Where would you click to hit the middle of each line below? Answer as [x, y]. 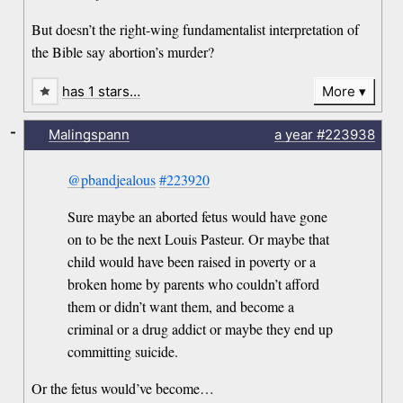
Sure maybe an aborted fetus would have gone [198, 216]
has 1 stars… [102, 91]
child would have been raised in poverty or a [192, 261]
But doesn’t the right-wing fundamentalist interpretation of [196, 29]
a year [293, 135]
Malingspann [89, 135]
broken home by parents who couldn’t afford [194, 283]
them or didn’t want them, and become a [181, 306]
